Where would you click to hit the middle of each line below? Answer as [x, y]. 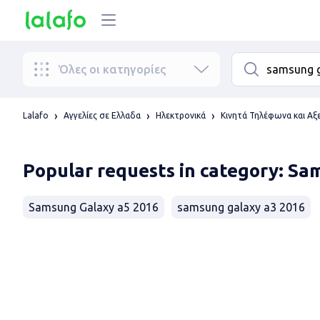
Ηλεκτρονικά [181, 115]
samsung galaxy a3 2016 [241, 207]
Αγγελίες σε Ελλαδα [102, 115]
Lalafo [36, 115]
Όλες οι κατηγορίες [112, 69]
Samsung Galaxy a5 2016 [94, 207]
